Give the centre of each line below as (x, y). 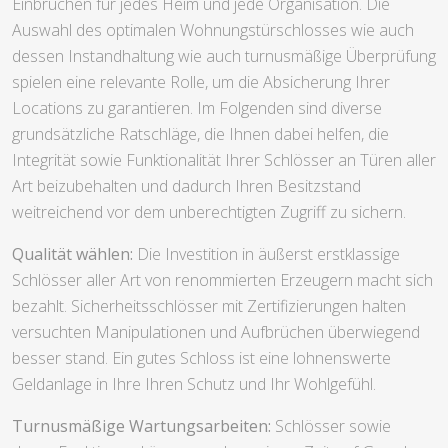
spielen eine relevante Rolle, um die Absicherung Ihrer (201, 81)
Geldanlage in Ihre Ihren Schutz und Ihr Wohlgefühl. (194, 383)
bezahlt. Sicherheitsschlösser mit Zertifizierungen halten (209, 305)
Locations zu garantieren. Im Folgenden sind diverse (197, 107)
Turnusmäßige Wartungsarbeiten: (141, 425)
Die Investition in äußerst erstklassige (266, 253)
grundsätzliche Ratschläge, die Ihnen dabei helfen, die (200, 133)
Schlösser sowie (331, 425)
